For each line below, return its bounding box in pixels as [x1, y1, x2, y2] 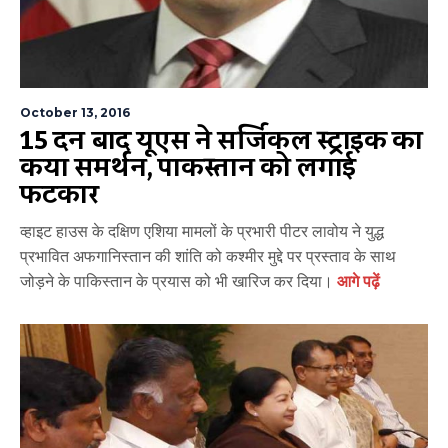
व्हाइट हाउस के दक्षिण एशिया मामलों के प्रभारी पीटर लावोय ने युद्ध [20, 222, 384, 242]
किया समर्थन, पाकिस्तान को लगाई [20, 143, 356, 194]
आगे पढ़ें [337, 272, 380, 292]
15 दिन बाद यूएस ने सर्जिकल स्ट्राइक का [20, 116, 423, 167]
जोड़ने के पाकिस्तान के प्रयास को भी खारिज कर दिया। [20, 272, 337, 292]
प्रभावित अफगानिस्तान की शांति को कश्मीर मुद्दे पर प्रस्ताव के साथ [20, 247, 396, 267]
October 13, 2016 [20, 105, 130, 121]
